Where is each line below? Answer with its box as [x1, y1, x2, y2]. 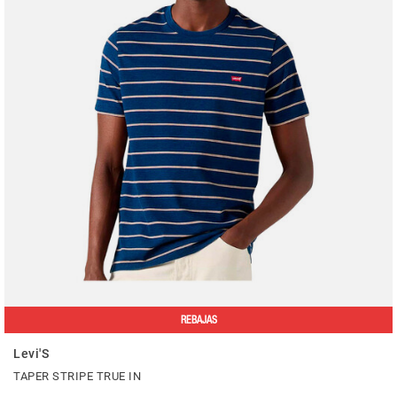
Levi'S [13, 346, 49, 361]
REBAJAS [180, 313, 217, 326]
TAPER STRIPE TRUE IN [13, 369, 141, 383]
